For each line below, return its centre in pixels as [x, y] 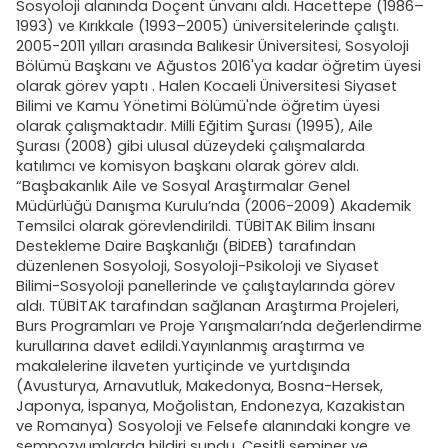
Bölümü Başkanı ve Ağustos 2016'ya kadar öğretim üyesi [218, 66]
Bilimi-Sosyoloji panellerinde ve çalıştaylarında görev [205, 286]
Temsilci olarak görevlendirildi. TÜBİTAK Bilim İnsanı [195, 226]
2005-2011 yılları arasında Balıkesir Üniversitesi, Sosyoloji [212, 46]
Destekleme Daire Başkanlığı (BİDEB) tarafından [186, 246]
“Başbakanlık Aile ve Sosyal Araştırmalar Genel [183, 186]
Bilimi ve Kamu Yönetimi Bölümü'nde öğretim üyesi [198, 106]
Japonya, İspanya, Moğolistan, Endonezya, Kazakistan [210, 406]
